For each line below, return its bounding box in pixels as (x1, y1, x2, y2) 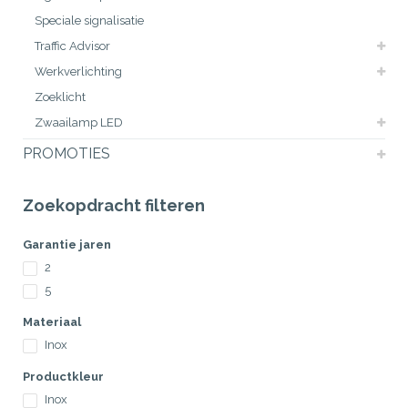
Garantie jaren (23, 238, 111, 251)
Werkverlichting (35, 65, 122, 78)
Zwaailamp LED (35, 116, 123, 129)
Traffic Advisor (35, 39, 110, 53)
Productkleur (23, 370, 104, 383)
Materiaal (23, 315, 81, 329)
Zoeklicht (35, 90, 86, 104)
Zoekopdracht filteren (23, 196, 205, 215)
